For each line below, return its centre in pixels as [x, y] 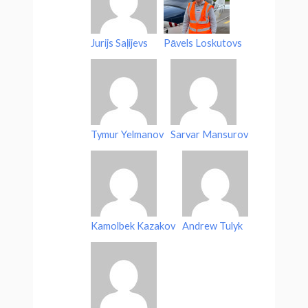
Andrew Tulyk [213, 225]
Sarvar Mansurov [210, 134]
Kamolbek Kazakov [133, 225]
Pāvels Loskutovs [203, 43]
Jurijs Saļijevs [120, 43]
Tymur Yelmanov [128, 134]
